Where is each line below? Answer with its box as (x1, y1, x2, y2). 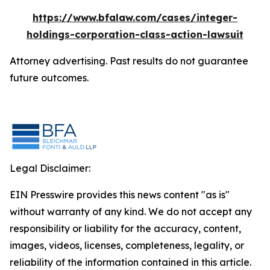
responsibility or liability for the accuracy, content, (10, 222, 241, 234)
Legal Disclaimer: (10, 162, 90, 174)
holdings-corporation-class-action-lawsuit (27, 28, 243, 40)
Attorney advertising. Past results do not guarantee (10, 55, 248, 67)
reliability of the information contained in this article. (10, 256, 251, 268)
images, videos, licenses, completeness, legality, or (10, 239, 244, 251)
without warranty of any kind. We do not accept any (10, 206, 252, 218)
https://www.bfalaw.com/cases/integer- (33, 11, 237, 24)
